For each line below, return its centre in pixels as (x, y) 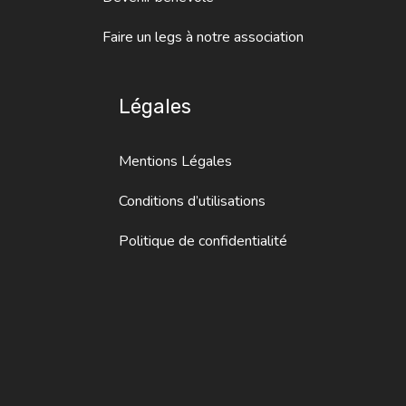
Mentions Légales (175, 161)
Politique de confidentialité (203, 241)
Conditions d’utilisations (192, 201)
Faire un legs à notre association (203, 37)
